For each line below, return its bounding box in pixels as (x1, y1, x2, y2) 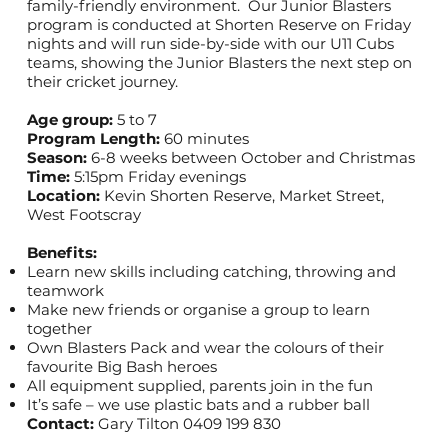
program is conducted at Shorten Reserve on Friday (26, 15, 411, 35)
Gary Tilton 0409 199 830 (93, 414, 281, 434)
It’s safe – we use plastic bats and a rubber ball (26, 395, 370, 415)
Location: (26, 186, 100, 206)
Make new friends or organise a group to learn (26, 300, 370, 320)
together (26, 319, 92, 339)
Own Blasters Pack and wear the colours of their (26, 338, 384, 358)
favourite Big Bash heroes (26, 357, 217, 377)
